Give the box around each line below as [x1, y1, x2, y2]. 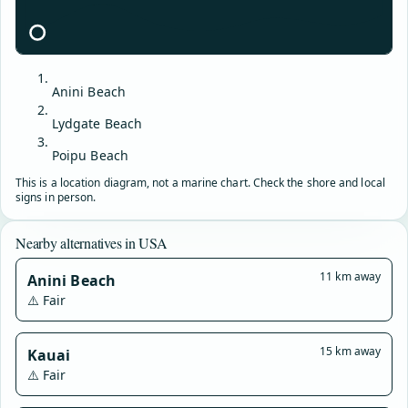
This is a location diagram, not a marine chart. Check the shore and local [15, 174, 385, 190]
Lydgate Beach [52, 114, 143, 132]
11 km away [320, 268, 381, 284]
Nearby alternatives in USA [15, 232, 168, 252]
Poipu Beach [52, 146, 128, 164]
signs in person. [15, 189, 97, 205]
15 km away [320, 342, 381, 359]
